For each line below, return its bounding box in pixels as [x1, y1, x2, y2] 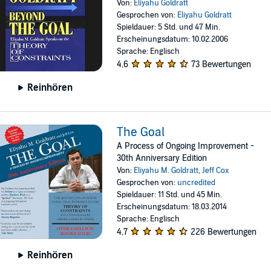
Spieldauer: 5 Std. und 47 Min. [117, 22, 221, 32]
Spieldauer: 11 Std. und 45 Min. [117, 189, 223, 200]
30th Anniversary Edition [117, 152, 207, 163]
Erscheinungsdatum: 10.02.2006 [117, 34, 229, 44]
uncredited [177, 177, 216, 188]
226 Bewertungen [191, 226, 257, 237]
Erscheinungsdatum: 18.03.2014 [117, 201, 227, 212]
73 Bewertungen [191, 59, 252, 70]
